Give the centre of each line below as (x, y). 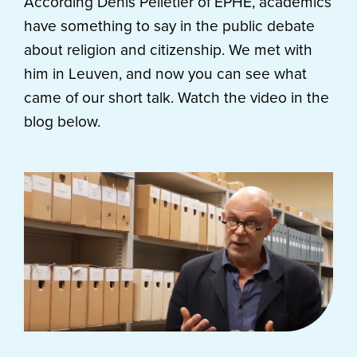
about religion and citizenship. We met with (168, 50)
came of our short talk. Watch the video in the (177, 98)
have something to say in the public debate (169, 26)
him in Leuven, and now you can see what (165, 74)
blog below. (62, 122)
